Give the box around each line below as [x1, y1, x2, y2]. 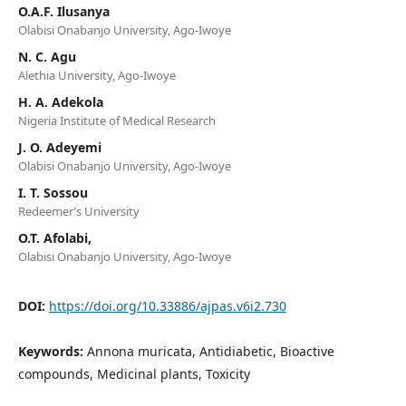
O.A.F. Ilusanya [17, 2, 110, 20]
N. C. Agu [17, 47, 76, 65]
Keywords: [17, 342, 87, 360]
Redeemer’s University [17, 202, 140, 219]
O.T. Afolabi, [17, 228, 92, 246]
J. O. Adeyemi [17, 138, 101, 156]
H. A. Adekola [17, 92, 103, 111]
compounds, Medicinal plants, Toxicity [17, 364, 250, 382]
